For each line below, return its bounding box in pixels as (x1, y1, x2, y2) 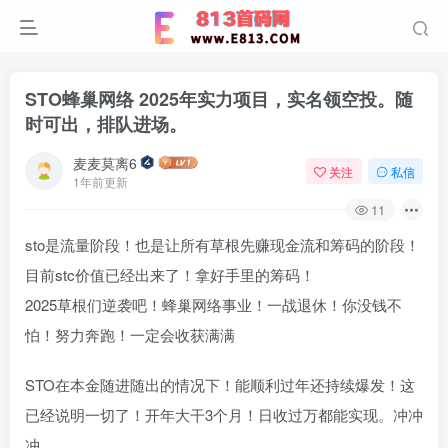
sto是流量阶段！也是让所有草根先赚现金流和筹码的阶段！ (25, 234, 420, 255)
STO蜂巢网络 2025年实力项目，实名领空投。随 (25, 86, 413, 112)
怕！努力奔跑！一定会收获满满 (25, 324, 235, 345)
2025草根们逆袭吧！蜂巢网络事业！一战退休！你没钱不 (25, 294, 402, 315)
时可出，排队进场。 (25, 111, 187, 137)
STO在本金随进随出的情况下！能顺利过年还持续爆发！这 (25, 374, 415, 395)
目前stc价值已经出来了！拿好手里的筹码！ (25, 264, 315, 285)
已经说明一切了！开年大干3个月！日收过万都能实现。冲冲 (25, 404, 423, 425)
